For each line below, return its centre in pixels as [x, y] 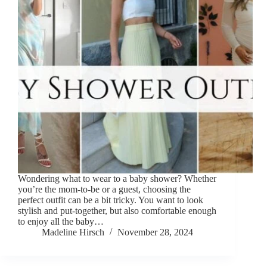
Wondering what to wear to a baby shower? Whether [117, 179]
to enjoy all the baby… [61, 222]
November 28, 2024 [155, 232]
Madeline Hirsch [73, 232]
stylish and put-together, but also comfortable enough [117, 211]
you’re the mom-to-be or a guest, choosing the [104, 190]
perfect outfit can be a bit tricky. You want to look [111, 200]
